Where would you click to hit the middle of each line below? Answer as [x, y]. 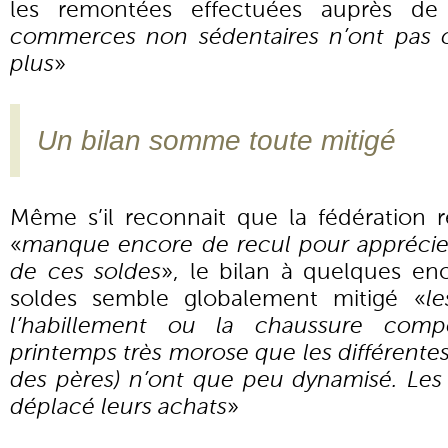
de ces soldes [86, 271]
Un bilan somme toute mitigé [216, 140]
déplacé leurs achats [118, 406]
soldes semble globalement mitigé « [218, 298]
